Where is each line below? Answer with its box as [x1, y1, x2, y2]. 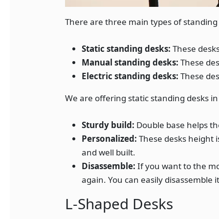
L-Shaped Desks [65, 194, 174, 214]
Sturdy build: [82, 119, 137, 131]
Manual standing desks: [82, 56, 179, 68]
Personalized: [82, 133, 139, 145]
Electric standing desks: [82, 70, 179, 82]
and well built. [82, 147, 136, 158]
